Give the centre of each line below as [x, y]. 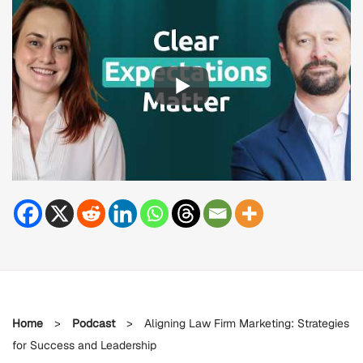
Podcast [94, 324]
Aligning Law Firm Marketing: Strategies [245, 324]
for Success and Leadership [84, 346]
